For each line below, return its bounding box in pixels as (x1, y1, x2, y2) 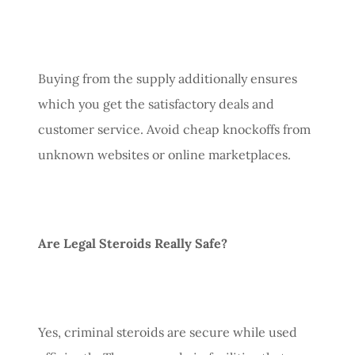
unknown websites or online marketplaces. (38, 146, 291, 162)
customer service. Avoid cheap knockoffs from (38, 120, 311, 137)
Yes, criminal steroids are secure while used (38, 323, 297, 340)
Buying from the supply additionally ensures (38, 70, 297, 86)
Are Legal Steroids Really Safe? (38, 235, 227, 251)
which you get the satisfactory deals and (38, 95, 274, 112)
